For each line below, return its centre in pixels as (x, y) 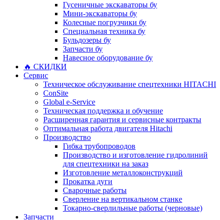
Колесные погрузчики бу (105, 22)
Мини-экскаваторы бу (100, 14)
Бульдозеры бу (87, 40)
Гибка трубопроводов (99, 146)
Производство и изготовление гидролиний (135, 155)
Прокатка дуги (88, 181)
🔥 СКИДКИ (45, 67)
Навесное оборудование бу (108, 58)
